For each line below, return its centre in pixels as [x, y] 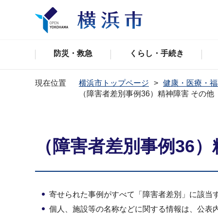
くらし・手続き [156, 53]
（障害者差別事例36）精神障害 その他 [146, 94]
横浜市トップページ [114, 83]
